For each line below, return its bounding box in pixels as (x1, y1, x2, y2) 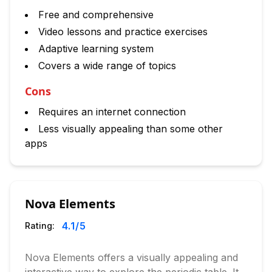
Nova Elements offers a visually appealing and (25, 251, 238, 263)
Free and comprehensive (38, 8, 154, 21)
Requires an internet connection (38, 106, 186, 118)
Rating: (25, 220, 55, 231)
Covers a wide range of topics (38, 59, 176, 72)
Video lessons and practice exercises (38, 25, 208, 38)
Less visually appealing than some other (38, 123, 223, 135)
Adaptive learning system (38, 42, 154, 55)
